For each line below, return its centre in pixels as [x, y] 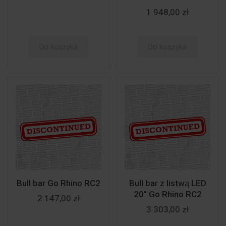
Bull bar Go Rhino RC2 [59, 183]
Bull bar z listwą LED [167, 183]
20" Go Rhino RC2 [167, 194]
